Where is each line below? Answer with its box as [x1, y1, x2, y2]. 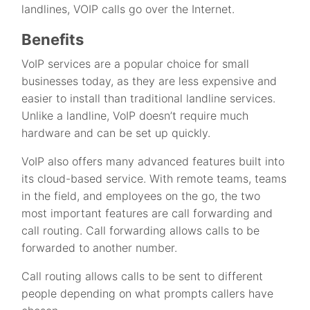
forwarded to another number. [21, 241, 178, 255]
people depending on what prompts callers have [21, 286, 274, 301]
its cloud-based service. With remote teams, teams [21, 172, 287, 186]
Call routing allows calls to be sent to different [21, 269, 264, 284]
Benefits [21, 30, 84, 49]
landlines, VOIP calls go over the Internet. [21, 2, 235, 17]
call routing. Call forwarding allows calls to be [21, 224, 260, 238]
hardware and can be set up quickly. [21, 126, 211, 140]
